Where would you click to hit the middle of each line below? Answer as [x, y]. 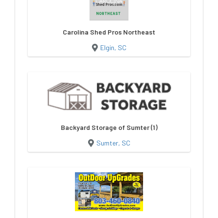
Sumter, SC [113, 143]
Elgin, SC [113, 47]
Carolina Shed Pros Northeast [109, 32]
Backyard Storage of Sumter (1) [109, 127]
